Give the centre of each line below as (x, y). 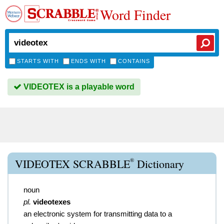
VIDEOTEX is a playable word (78, 87)
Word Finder (135, 14)
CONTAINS (134, 61)
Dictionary (159, 164)
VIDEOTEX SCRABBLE (72, 164)
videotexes (52, 202)
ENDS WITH (88, 61)
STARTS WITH (38, 61)
